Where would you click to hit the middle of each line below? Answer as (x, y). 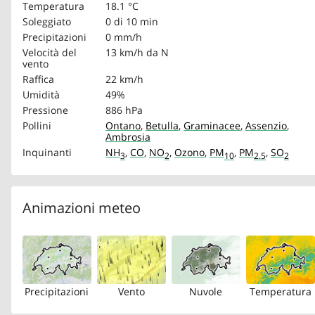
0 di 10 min (132, 21)
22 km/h (124, 79)
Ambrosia (128, 136)
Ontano (123, 125)
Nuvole (206, 291)
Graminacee (212, 125)
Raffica (38, 79)
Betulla (162, 125)
